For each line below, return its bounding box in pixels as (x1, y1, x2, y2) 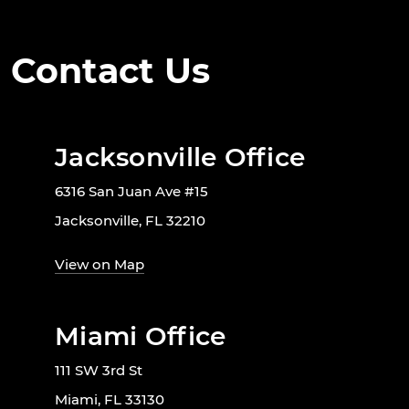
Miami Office (55, 320, 226, 352)
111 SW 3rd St (55, 362, 142, 380)
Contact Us (11, 49, 210, 93)
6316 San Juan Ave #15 (55, 183, 208, 201)
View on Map (55, 256, 144, 274)
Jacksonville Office (55, 142, 306, 173)
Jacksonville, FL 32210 (55, 212, 205, 230)
